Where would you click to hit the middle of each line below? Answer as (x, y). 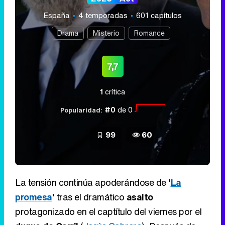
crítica (114, 92)
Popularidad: (81, 110)
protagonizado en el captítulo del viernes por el (108, 212)
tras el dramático (90, 197)
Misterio (106, 33)
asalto (140, 197)
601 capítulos (159, 15)
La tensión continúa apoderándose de (92, 183)
